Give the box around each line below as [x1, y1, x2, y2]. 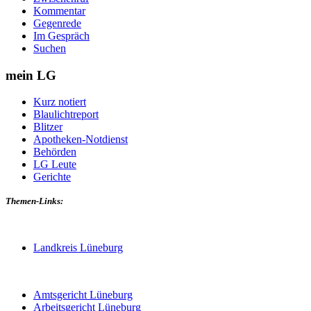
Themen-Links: [6, 196, 63, 207]
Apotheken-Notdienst [33, 133, 128, 146]
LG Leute [33, 158, 76, 171]
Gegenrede [33, 17, 81, 29]
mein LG [6, 67, 56, 83]
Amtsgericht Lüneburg [33, 289, 133, 301]
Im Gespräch [33, 29, 90, 42]
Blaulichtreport [33, 108, 99, 121]
